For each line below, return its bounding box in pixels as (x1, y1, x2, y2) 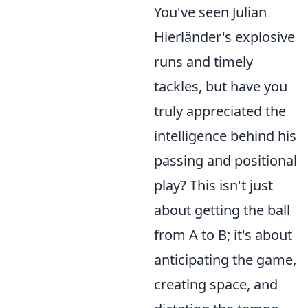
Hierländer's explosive (154, 27, 295, 46)
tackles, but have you (154, 77, 287, 96)
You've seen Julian (154, 3, 267, 21)
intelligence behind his (154, 126, 296, 145)
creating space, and (154, 275, 278, 294)
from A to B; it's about (154, 225, 292, 244)
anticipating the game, (154, 250, 296, 269)
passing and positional (154, 151, 297, 170)
